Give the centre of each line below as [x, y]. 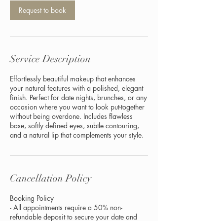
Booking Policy [32, 198]
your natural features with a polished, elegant [76, 88]
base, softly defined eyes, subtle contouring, [74, 125]
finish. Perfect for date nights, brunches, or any [78, 97]
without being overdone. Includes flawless [71, 116]
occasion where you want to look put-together [77, 107]
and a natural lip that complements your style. [77, 135]
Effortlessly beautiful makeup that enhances [73, 78]
